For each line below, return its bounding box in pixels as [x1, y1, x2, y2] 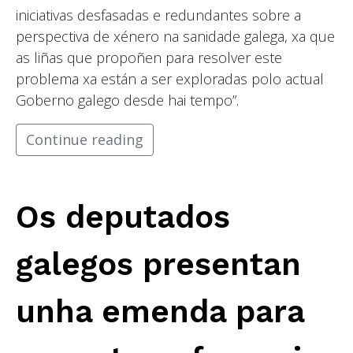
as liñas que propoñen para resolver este [16, 48, 282, 68]
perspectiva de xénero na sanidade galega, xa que [16, 27, 335, 46]
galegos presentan [16, 246, 301, 284]
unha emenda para [16, 293, 304, 331]
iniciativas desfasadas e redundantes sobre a [16, 6, 301, 25]
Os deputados [16, 199, 230, 236]
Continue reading [26, 130, 143, 150]
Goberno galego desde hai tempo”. [16, 91, 239, 110]
